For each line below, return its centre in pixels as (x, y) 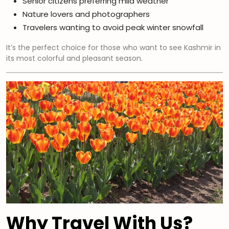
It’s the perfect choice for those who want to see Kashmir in (113, 48)
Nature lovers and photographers (86, 14)
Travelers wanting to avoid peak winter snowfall (113, 28)
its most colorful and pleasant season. (74, 59)
